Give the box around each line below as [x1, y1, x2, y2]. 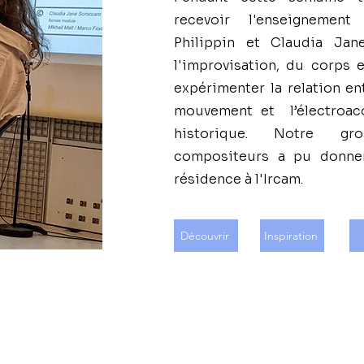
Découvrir [180, 228, 229, 243]
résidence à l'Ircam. [174, 171, 303, 188]
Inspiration [263, 228, 318, 243]
